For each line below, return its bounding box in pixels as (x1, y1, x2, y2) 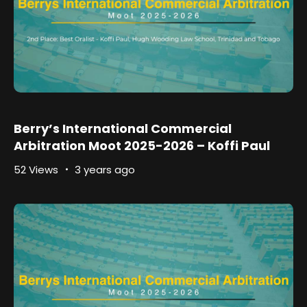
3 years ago (75, 162, 135, 177)
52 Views (14, 162, 58, 177)
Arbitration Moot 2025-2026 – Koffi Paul (14, 136, 270, 154)
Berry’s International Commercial (14, 119, 232, 137)
